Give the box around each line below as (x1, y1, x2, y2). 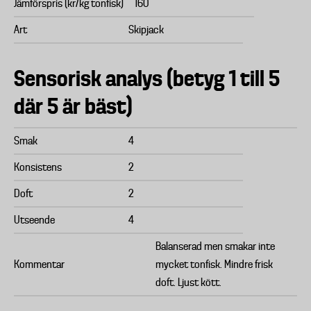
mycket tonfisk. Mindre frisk (155, 258, 273, 271)
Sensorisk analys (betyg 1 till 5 (14, 66, 280, 91)
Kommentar (14, 258, 65, 271)
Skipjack (128, 24, 164, 36)
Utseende (14, 214, 55, 226)
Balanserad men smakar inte (155, 240, 275, 253)
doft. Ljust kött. (155, 276, 221, 289)
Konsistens (14, 161, 62, 174)
